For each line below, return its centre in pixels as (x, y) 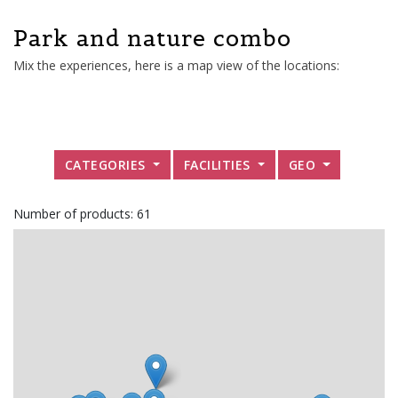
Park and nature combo (152, 38)
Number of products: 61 (82, 214)
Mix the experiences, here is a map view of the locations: (176, 65)
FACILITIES (219, 164)
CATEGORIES (107, 164)
